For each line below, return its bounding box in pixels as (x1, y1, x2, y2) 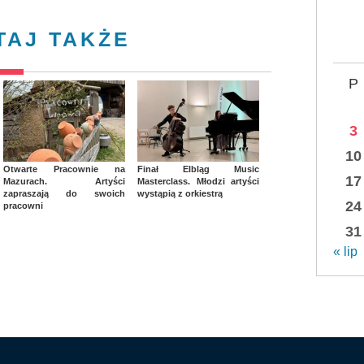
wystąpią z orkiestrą (137, 188, 223, 199)
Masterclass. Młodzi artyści (137, 176, 259, 187)
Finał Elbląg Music (137, 164, 259, 175)
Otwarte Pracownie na (3, 164, 125, 175)
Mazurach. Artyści (3, 176, 125, 187)
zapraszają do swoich (3, 188, 125, 199)
